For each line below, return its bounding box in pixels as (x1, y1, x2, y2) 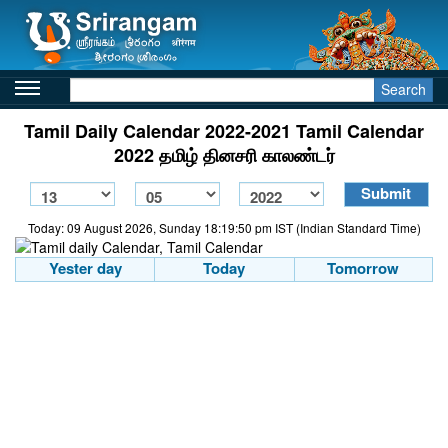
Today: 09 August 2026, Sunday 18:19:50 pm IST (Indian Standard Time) (27, 219, 421, 236)
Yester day (48, 257, 122, 279)
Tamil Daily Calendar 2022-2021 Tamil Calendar (24, 118, 424, 144)
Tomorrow (327, 257, 400, 279)
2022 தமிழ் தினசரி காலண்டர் (113, 142, 335, 168)
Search (381, 79, 426, 99)
